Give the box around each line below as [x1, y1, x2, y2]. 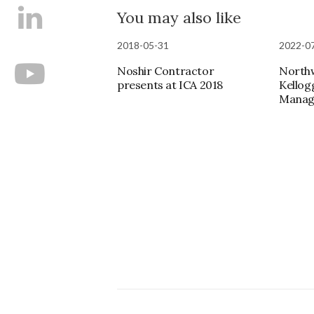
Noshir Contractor [117, 63, 214, 78]
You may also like [117, 7, 241, 27]
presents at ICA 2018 [117, 77, 223, 92]
